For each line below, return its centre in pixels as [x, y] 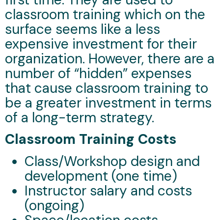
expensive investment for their [101, 44]
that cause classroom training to [107, 88]
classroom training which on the [105, 14]
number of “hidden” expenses [98, 73]
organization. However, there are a [110, 58]
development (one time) [101, 176]
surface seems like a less [82, 29]
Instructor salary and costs [108, 191]
